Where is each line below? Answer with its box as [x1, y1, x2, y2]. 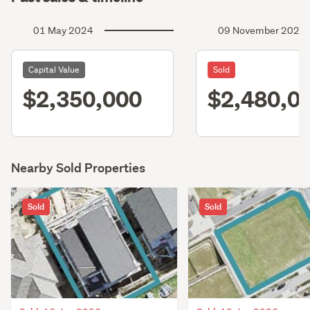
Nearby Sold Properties [11, 160, 145, 176]
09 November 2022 [218, 24, 306, 37]
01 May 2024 [33, 24, 93, 37]
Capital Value [28, 64, 80, 76]
